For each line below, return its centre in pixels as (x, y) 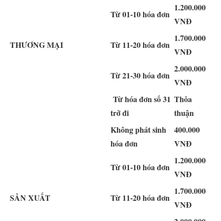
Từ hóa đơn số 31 (141, 99)
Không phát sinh (138, 129)
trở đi (120, 112)
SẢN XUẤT (30, 197)
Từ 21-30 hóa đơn (140, 75)
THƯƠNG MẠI (37, 44)
